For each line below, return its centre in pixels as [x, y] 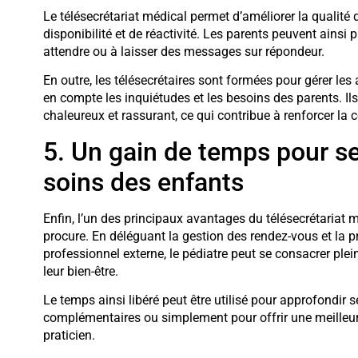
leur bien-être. [80, 271]
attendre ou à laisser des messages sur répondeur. [183, 52]
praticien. [69, 336]
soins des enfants [143, 182]
